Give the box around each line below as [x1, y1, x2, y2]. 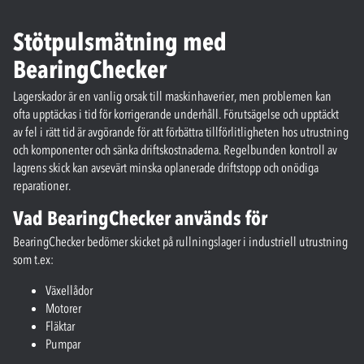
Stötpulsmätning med [13, 26, 227, 57]
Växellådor [45, 281, 93, 298]
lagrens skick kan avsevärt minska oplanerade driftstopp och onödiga [13, 158, 318, 175]
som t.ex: [13, 250, 54, 267]
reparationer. [13, 176, 71, 193]
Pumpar [45, 335, 80, 352]
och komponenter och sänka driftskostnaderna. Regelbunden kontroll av [13, 141, 337, 158]
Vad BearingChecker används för [13, 206, 267, 230]
